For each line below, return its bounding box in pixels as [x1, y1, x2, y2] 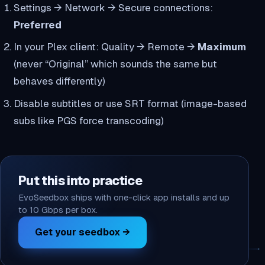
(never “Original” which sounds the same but [13, 58, 217, 70]
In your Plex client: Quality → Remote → [13, 41, 198, 53]
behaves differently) [13, 75, 105, 88]
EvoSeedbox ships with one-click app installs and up [18, 192, 230, 202]
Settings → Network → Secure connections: [13, 1, 213, 14]
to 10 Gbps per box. [18, 205, 98, 215]
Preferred [13, 18, 62, 31]
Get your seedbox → [35, 226, 130, 238]
